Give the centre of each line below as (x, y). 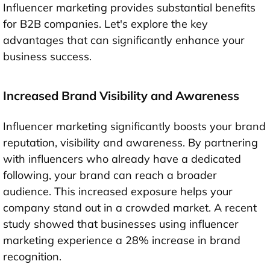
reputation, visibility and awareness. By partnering (130, 142)
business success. (47, 56)
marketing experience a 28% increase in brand (122, 240)
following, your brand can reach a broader (110, 175)
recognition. (32, 256)
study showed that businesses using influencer (121, 224)
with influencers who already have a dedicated (122, 159)
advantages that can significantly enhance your (124, 40)
